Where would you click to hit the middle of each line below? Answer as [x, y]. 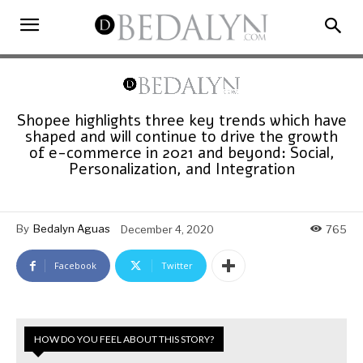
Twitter [177, 266]
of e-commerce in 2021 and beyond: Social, [181, 153]
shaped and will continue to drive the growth [181, 137]
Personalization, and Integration [181, 169]
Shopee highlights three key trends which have [181, 120]
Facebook [75, 266]
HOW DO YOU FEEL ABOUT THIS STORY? [124, 340]
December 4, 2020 [167, 229]
